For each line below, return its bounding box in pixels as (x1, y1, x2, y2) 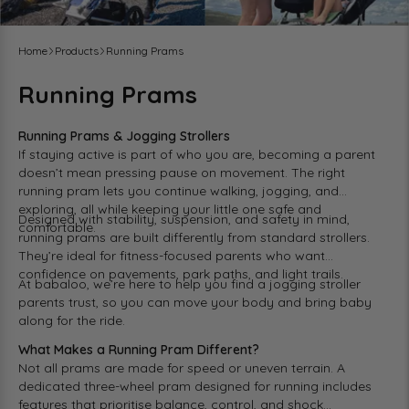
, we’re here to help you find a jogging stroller (87, 276, 361, 293)
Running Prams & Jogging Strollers (18, 128, 230, 144)
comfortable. (18, 219, 96, 236)
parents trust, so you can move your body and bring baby (18, 294, 372, 311)
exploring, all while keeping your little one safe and (18, 201, 321, 217)
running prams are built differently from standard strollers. (18, 229, 370, 246)
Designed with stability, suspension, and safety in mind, (18, 211, 350, 228)
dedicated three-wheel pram (18, 377, 191, 394)
